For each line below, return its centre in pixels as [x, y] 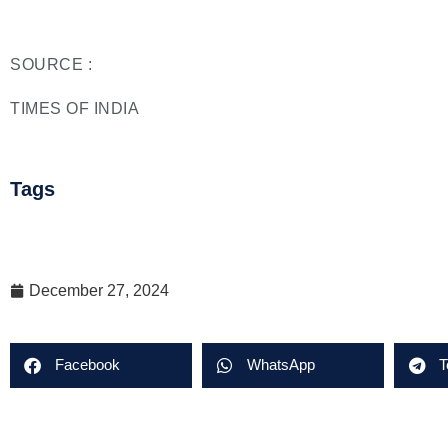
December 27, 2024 [99, 290]
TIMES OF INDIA [74, 109]
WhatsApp [281, 365]
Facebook [87, 365]
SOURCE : [51, 64]
